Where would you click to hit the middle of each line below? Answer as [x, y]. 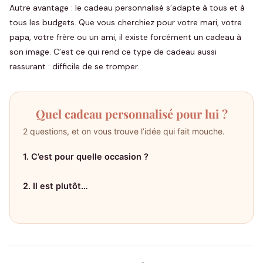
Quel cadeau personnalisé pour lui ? [131, 114]
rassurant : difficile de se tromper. [74, 66]
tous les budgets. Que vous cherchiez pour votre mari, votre [126, 22]
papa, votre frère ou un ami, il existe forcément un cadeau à [125, 37]
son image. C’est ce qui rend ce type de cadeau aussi [113, 52]
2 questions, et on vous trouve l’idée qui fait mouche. [124, 131]
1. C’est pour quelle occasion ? [86, 157]
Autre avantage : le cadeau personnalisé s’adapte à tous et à [127, 8]
